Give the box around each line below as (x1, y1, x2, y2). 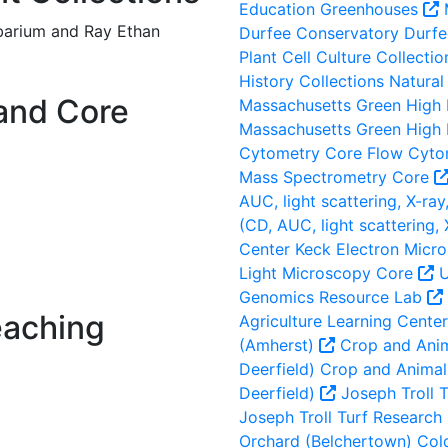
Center (239, 239, 290, 259)
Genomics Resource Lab (239, 287, 427, 307)
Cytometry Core (239, 143, 362, 163)
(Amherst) (239, 335, 319, 355)
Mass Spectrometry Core (239, 167, 434, 187)
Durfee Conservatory (239, 23, 399, 43)
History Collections (239, 71, 384, 91)
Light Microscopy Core (239, 263, 418, 283)
